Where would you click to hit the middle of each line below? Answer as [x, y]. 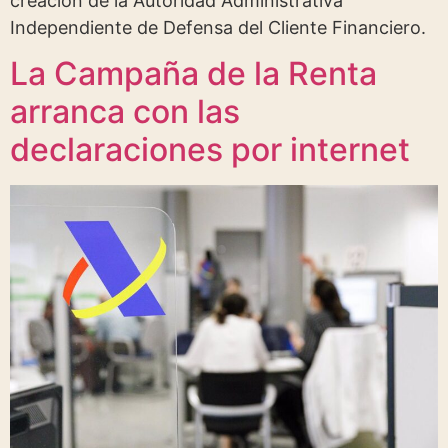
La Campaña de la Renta [193, 74]
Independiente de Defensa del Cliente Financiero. [218, 27]
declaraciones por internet [210, 150]
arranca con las [125, 112]
